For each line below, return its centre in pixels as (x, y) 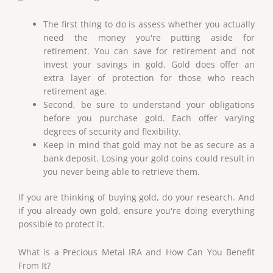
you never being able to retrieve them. (122, 171)
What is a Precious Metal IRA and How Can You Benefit (136, 252)
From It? (34, 266)
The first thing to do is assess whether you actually (149, 24)
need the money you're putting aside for (149, 37)
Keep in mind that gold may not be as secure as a (149, 144)
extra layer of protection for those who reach (149, 77)
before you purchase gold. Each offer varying (149, 118)
